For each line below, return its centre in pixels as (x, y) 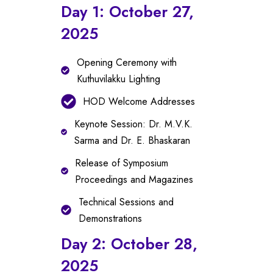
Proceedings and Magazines (134, 179)
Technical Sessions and (126, 202)
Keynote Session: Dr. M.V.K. (133, 124)
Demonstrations (110, 218)
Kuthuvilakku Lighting (118, 79)
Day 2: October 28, (129, 243)
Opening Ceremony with (126, 62)
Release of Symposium (122, 163)
